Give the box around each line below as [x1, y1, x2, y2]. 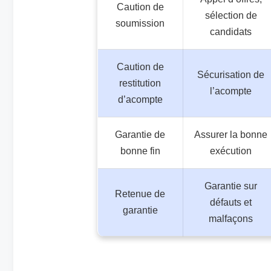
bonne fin [120, 145, 160, 156]
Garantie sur [204, 180, 257, 191]
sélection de [204, 10, 257, 21]
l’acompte [210, 85, 252, 96]
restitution [119, 77, 161, 88]
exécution [210, 145, 252, 156]
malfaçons [209, 213, 253, 224]
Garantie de [115, 129, 165, 140]
